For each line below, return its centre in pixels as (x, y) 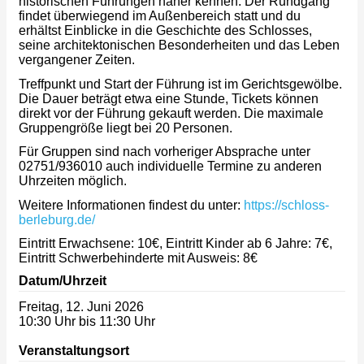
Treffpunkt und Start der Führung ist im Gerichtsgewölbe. (180, 84)
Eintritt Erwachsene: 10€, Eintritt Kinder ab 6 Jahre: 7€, (175, 244)
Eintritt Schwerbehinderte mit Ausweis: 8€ (138, 258)
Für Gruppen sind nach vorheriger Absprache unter (165, 152)
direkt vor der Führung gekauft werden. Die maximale (171, 113)
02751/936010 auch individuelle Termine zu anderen (170, 167)
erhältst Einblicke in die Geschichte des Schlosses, (165, 31)
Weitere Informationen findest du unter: (131, 205)
